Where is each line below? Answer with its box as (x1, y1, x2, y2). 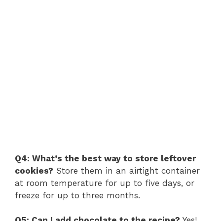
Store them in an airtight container (53, 165, 200, 176)
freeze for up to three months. (15, 190, 140, 200)
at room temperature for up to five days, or (15, 178, 194, 188)
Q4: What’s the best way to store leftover (15, 153, 196, 163)
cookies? (15, 165, 53, 176)
